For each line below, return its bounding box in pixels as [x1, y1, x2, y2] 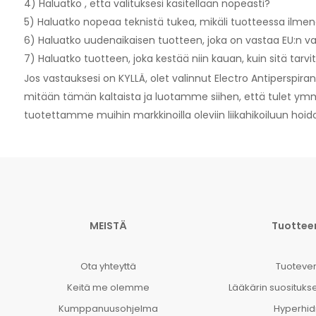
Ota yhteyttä [80, 259, 137, 273]
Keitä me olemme [67, 280, 150, 294]
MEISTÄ [90, 218, 128, 233]
